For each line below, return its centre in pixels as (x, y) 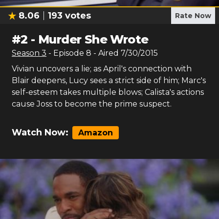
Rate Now (193, 16)
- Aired (105, 53)
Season (27, 53)
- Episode (67, 53)
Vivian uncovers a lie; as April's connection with (102, 69)
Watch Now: (40, 132)
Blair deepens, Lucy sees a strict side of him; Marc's (109, 80)
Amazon (96, 133)
